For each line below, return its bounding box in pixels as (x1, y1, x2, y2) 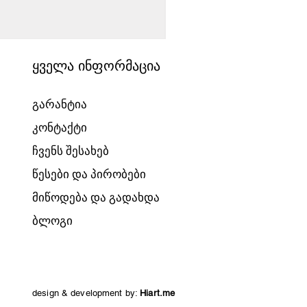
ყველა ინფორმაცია (32, 58, 160, 74)
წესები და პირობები (32, 167, 146, 181)
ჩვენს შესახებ (32, 144, 109, 158)
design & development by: (32, 288, 140, 298)
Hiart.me (140, 288, 175, 298)
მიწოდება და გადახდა (32, 191, 160, 204)
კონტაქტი (32, 121, 87, 134)
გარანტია (32, 97, 87, 111)
